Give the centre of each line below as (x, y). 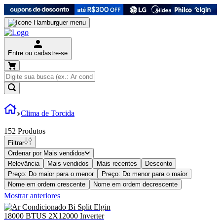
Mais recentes (117, 164)
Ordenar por (25, 153)
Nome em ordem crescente (47, 184)
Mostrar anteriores (32, 196)
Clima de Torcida (48, 113)
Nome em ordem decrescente (135, 184)
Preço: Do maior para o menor (51, 174)
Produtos (32, 131)
